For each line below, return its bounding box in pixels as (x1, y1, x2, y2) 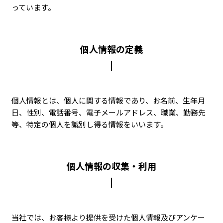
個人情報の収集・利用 (67, 161, 156, 172)
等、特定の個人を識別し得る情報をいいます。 (11, 120, 168, 129)
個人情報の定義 (80, 44, 143, 55)
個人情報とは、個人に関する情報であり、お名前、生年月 (11, 96, 206, 106)
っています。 (11, 3, 56, 12)
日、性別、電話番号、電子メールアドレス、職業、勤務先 (11, 108, 206, 117)
